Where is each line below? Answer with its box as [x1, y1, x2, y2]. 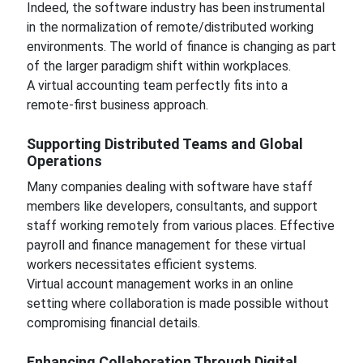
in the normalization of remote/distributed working [26, 19, 314, 35]
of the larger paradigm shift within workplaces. [26, 58, 291, 74]
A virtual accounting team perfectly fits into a [26, 78, 288, 93]
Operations [26, 152, 102, 169]
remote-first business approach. [26, 97, 208, 113]
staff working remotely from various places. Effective [26, 218, 335, 233]
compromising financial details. [26, 315, 200, 331]
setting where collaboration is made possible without [26, 296, 329, 311]
